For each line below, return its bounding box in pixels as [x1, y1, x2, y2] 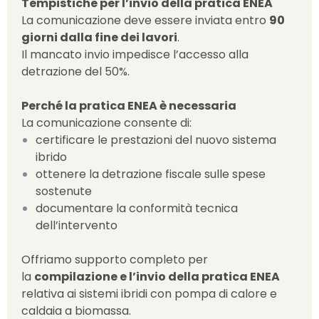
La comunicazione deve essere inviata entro [21, 12, 269, 28]
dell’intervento [36, 217, 117, 234]
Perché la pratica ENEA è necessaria [21, 98, 236, 114]
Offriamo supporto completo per [21, 251, 208, 268]
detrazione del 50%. [21, 63, 130, 80]
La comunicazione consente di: [21, 115, 192, 131]
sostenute [36, 183, 92, 199]
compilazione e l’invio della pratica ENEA [34, 268, 280, 285]
